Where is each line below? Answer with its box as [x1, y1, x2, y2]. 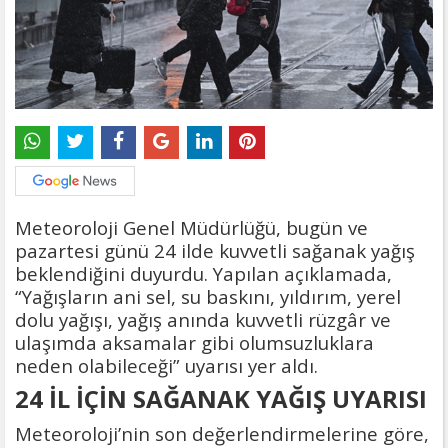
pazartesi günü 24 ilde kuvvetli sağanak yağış [15, 237, 415, 263]
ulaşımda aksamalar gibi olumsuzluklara [15, 329, 374, 355]
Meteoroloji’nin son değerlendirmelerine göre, [15, 420, 429, 446]
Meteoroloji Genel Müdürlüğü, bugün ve [15, 214, 368, 240]
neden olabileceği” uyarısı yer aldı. [15, 352, 318, 378]
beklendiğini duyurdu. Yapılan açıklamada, [15, 260, 392, 286]
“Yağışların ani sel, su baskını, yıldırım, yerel [15, 283, 401, 309]
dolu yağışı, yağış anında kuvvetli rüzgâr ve [15, 306, 391, 332]
